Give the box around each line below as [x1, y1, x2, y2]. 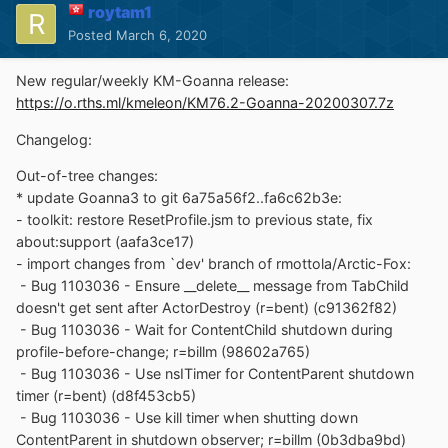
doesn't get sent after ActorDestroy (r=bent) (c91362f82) [16, 298, 397, 316]
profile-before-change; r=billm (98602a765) [16, 342, 310, 360]
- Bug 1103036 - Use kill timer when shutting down [16, 408, 358, 426]
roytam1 [88, 2, 152, 23]
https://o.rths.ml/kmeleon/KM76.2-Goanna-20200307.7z [16, 94, 394, 112]
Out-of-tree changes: [16, 166, 158, 184]
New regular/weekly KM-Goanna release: [16, 72, 289, 90]
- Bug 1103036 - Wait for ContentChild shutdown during [16, 320, 393, 338]
